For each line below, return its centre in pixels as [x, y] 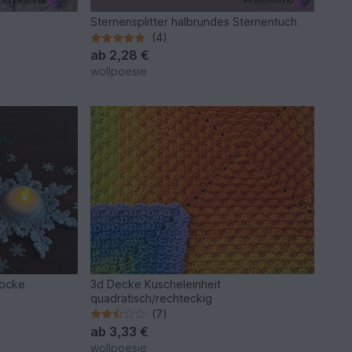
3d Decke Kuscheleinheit [156, 284]
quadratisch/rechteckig [152, 298]
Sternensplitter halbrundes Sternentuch [194, 22]
